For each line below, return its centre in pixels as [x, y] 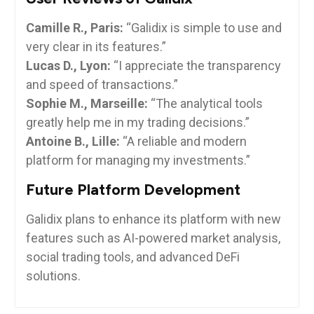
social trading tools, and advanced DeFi [132, 257]
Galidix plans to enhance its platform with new [153, 219]
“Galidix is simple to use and [202, 28]
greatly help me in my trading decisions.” [137, 122]
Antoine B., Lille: [73, 141]
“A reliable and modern [183, 141]
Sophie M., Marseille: [87, 103]
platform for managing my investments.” [138, 160]
